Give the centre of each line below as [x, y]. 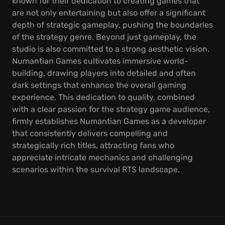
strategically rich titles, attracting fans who [93, 145]
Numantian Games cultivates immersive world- [100, 61]
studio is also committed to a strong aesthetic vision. [111, 49]
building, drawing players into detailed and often [104, 73]
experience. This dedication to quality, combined [103, 97]
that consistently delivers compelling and [90, 133]
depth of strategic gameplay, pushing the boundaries [113, 25]
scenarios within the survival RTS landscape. [96, 170]
